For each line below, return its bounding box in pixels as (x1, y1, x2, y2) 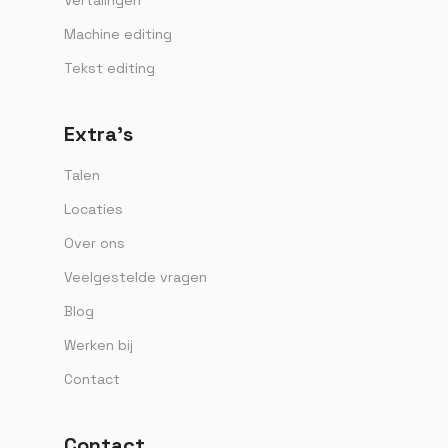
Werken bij (64, 335, 133, 354)
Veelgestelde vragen (64, 267, 207, 286)
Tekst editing (64, 58, 155, 77)
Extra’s (64, 120, 133, 147)
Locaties (64, 199, 123, 218)
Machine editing (64, 24, 172, 43)
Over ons (64, 233, 125, 252)
